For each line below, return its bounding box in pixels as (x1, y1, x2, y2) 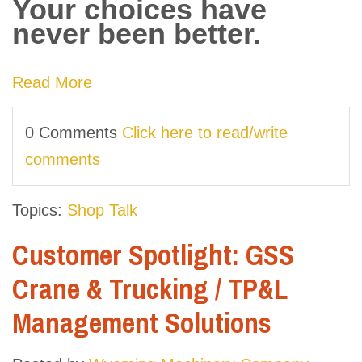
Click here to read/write (122, 124, 288, 142)
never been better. (12, 17, 261, 51)
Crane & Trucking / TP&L (12, 270, 288, 309)
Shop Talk (67, 201, 137, 220)
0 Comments (25, 124, 122, 142)
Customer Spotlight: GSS (12, 236, 294, 275)
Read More (12, 74, 92, 92)
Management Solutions (12, 304, 271, 343)
